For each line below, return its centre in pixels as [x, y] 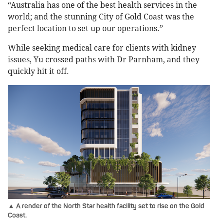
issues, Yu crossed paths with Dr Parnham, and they [104, 60]
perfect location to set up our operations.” [85, 29]
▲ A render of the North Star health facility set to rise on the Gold [106, 206]
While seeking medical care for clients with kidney [102, 48]
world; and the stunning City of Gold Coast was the [101, 17]
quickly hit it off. [38, 72]
